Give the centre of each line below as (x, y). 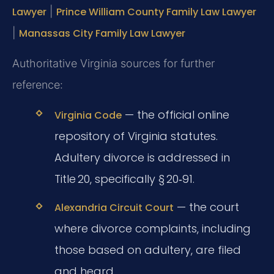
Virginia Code (88, 116)
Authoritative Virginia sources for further (113, 63)
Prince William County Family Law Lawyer (156, 12)
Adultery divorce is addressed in (142, 158)
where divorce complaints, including (152, 229)
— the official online (175, 115)
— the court (206, 207)
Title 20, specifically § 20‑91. (124, 179)
